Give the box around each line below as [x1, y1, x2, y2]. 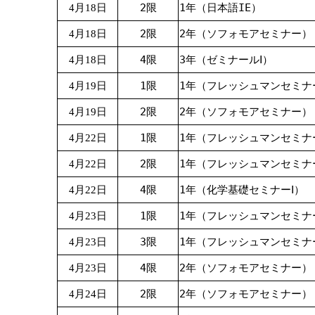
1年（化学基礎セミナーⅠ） [179, 184, 304, 195]
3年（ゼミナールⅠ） [179, 53, 273, 65]
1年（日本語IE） [179, 1, 262, 13]
